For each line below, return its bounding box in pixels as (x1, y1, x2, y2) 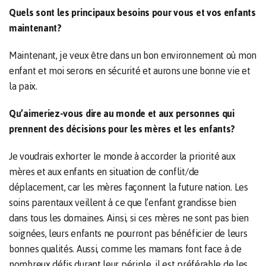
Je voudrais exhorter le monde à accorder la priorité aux (9, 150, 236, 162)
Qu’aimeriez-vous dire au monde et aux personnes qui (9, 107, 235, 119)
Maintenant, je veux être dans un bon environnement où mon (9, 49, 256, 61)
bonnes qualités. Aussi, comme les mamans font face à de (9, 243, 242, 255)
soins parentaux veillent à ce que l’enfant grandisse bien (9, 197, 236, 208)
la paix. (9, 80, 37, 92)
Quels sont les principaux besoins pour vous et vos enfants (9, 7, 256, 18)
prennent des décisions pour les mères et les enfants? (9, 123, 236, 135)
